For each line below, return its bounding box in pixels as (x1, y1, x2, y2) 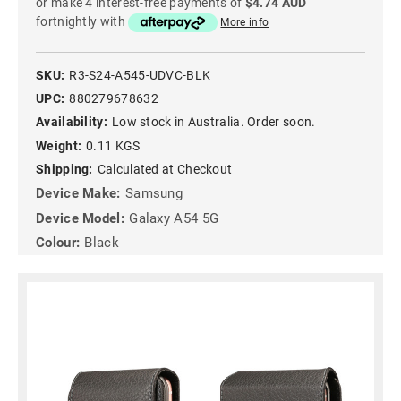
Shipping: (36, 161, 93, 176)
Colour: (36, 235, 81, 251)
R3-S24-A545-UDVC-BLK (69, 67, 211, 82)
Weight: (36, 138, 82, 153)
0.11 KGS (86, 138, 141, 153)
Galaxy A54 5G (129, 209, 219, 226)
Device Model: (36, 209, 124, 226)
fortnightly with (36, 14, 129, 30)
